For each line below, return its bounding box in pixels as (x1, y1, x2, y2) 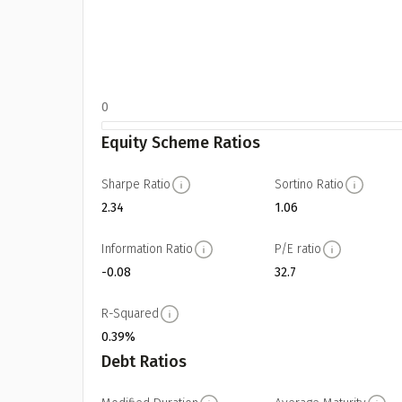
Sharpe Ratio (101, 177, 170, 192)
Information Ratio (101, 241, 193, 257)
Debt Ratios (101, 352, 187, 371)
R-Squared (101, 306, 159, 321)
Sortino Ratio (275, 177, 345, 192)
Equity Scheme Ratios (101, 133, 260, 153)
